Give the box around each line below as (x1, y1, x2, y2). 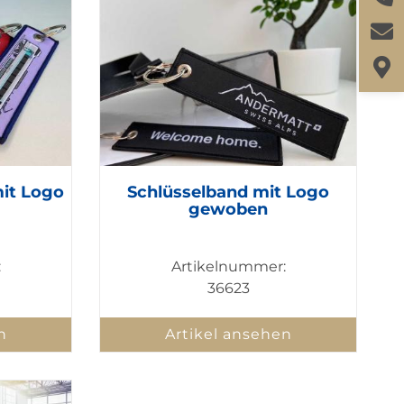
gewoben (188, 199, 269, 220)
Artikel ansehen (164, 326, 292, 344)
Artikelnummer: (170, 258, 286, 276)
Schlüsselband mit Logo (127, 182, 330, 203)
